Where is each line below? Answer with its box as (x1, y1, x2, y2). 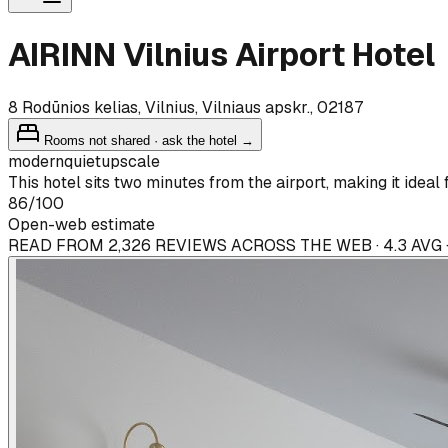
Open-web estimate (8, 213, 155, 235)
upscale (101, 150, 160, 172)
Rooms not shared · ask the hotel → (40, 132, 254, 148)
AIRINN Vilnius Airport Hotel (8, 34, 435, 76)
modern (8, 150, 64, 172)
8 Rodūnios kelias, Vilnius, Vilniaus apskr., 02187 (8, 96, 363, 118)
